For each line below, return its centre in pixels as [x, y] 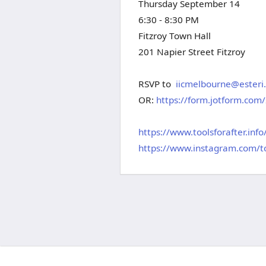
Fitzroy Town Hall [175, 36]
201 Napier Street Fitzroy [192, 52]
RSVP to [157, 84]
